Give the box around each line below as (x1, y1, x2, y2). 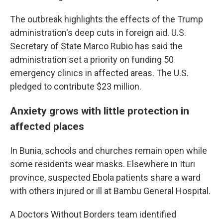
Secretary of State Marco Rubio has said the (10, 41, 183, 52)
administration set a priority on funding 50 (10, 54, 174, 65)
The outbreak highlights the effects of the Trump (10, 14, 203, 25)
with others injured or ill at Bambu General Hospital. (10, 186, 211, 197)
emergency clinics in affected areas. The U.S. (10, 68, 189, 79)
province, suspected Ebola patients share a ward (10, 172, 201, 183)
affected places (10, 120, 84, 133)
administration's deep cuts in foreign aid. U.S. (10, 27, 186, 38)
